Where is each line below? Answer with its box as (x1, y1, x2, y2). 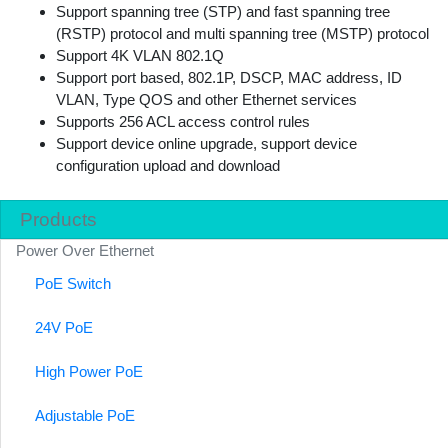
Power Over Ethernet (16, 242, 155, 260)
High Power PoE (35, 363, 144, 381)
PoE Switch (35, 275, 112, 293)
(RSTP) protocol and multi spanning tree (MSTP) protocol (56, 25, 429, 43)
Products (20, 208, 98, 230)
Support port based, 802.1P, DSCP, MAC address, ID (56, 69, 402, 87)
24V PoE (35, 319, 94, 337)
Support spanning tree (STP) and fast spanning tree (56, 3, 390, 21)
